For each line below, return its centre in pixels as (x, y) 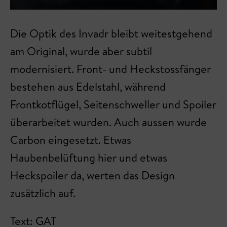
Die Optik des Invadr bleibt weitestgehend (111, 33)
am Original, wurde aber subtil (81, 51)
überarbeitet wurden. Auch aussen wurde (108, 122)
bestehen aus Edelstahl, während (88, 86)
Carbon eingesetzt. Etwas (71, 140)
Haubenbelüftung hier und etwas (89, 157)
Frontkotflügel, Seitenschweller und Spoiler (113, 104)
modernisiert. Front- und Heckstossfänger (110, 69)
